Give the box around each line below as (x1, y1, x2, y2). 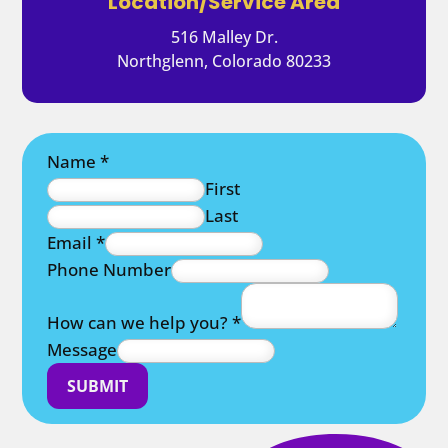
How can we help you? (47, 310, 233, 334)
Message (47, 337, 118, 361)
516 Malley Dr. (170, 25, 278, 48)
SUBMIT (67, 374, 129, 397)
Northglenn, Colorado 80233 (117, 49, 331, 72)
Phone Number (47, 257, 172, 281)
